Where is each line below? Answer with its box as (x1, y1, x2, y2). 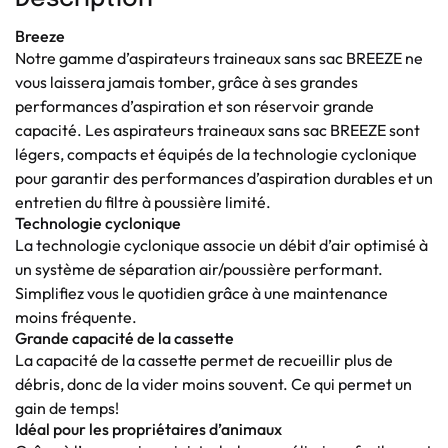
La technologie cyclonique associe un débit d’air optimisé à (15, 234, 428, 255)
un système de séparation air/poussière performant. (15, 258, 383, 279)
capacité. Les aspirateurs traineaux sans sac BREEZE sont (15, 119, 420, 140)
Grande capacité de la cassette (15, 327, 234, 348)
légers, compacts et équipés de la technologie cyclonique (15, 143, 417, 164)
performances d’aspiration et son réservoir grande (15, 95, 374, 116)
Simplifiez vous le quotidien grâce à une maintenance (15, 282, 388, 303)
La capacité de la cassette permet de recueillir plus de (15, 349, 393, 370)
